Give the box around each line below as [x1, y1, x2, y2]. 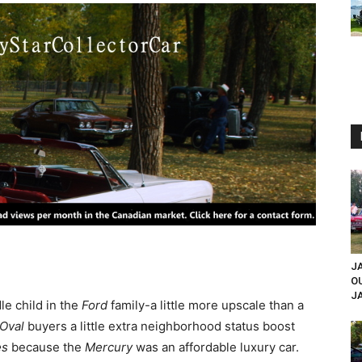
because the [8, 339, 85, 355]
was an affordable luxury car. [133, 339, 299, 355]
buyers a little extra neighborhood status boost [24, 318, 295, 334]
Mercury [85, 339, 133, 355]
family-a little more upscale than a [107, 297, 304, 313]
